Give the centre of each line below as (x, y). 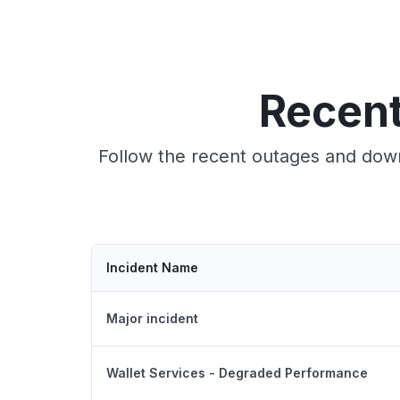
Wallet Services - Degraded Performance (237, 372)
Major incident (152, 318)
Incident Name (152, 267)
